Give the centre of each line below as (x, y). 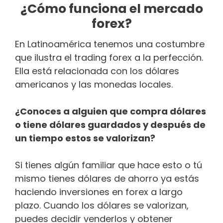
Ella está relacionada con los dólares (97, 71)
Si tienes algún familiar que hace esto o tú (109, 165)
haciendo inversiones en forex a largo (99, 192)
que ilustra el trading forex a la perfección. (109, 57)
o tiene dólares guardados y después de (110, 124)
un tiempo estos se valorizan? (85, 138)
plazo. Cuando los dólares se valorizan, (102, 205)
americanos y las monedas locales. (94, 84)
